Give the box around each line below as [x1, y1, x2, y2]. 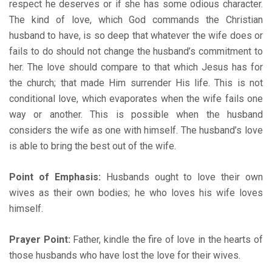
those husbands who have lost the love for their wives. [9, 249, 240, 261]
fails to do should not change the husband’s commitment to [9, 45, 263, 57]
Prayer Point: [9, 233, 70, 245]
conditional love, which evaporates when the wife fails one [9, 92, 263, 104]
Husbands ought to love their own [100, 171, 263, 183]
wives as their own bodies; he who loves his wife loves [9, 186, 263, 199]
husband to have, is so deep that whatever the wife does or [9, 29, 263, 41]
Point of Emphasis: [9, 171, 101, 183]
